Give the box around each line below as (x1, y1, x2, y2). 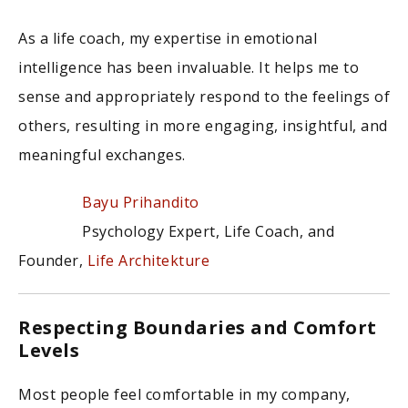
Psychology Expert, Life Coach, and (82, 221, 334, 242)
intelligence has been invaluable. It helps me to (18, 57, 359, 78)
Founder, (18, 250, 87, 271)
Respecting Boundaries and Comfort (18, 315, 377, 341)
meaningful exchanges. (18, 145, 186, 166)
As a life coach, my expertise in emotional (18, 28, 317, 49)
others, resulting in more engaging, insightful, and (18, 116, 388, 137)
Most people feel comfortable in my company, (18, 384, 351, 405)
